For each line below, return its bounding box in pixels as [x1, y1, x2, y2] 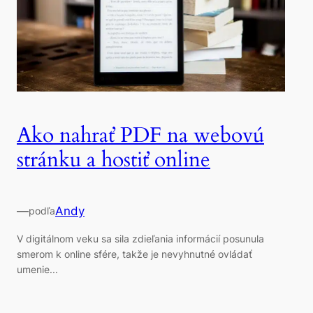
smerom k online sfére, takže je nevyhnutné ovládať [17, 248, 252, 261]
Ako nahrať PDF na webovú [17, 122, 264, 150]
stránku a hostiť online [17, 146, 210, 175]
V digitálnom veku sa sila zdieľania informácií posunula [17, 233, 264, 245]
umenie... [17, 263, 58, 276]
